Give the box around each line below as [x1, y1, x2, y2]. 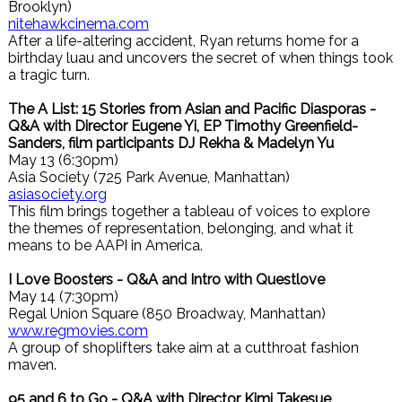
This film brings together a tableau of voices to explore [8, 203, 370, 220]
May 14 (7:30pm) [8, 288, 118, 305]
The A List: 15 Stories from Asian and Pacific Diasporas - [8, 100, 376, 118]
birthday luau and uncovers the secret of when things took [8, 49, 393, 66]
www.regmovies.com [8, 322, 148, 339]
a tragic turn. [8, 66, 90, 83]
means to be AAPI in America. [8, 237, 203, 254]
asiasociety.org [8, 186, 107, 203]
